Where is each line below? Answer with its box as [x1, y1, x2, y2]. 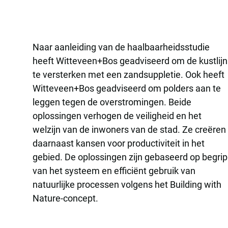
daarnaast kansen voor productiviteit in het [33, 138, 205, 149]
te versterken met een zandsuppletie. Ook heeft [33, 69, 224, 80]
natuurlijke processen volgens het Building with [33, 179, 221, 190]
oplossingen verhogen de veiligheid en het [33, 110, 202, 121]
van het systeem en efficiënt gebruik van [33, 165, 195, 176]
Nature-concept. [33, 193, 98, 204]
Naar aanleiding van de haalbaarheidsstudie [33, 42, 210, 52]
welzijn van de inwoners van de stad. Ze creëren [33, 124, 226, 135]
